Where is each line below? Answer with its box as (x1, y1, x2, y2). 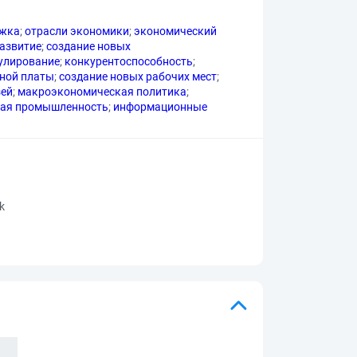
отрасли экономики (25, 25, 129, 37)
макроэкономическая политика (18, 85, 186, 98)
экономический (134, 25, 217, 37)
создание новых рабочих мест (59, 70, 217, 83)
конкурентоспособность (65, 55, 193, 68)
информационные (113, 100, 207, 113)
